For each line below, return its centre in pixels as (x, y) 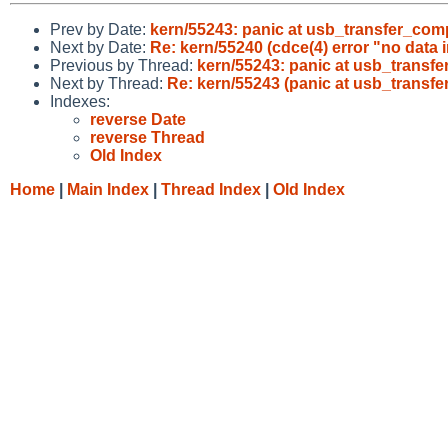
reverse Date (138, 119)
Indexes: (80, 101)
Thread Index (211, 189)
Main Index (108, 189)
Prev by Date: (100, 29)
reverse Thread (147, 137)
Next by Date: (100, 47)
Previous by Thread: (123, 65)
